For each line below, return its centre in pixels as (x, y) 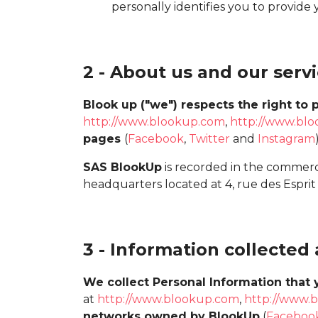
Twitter (209, 138)
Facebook (156, 138)
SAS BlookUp (122, 167)
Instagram (286, 138)
